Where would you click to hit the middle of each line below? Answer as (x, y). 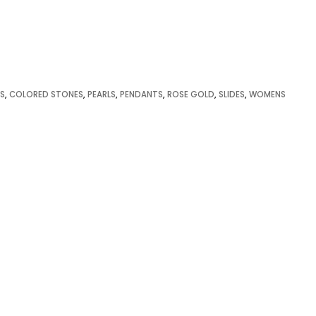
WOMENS (267, 94)
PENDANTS (141, 94)
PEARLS (102, 94)
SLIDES (232, 94)
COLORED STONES (46, 94)
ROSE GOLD (191, 94)
